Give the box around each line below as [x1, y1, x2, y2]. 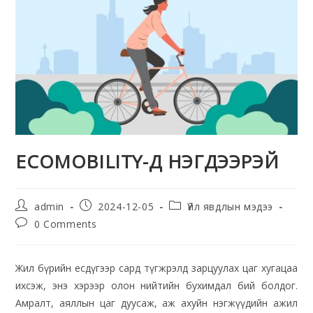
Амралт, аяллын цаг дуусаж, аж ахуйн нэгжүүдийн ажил [15, 296, 298, 310]
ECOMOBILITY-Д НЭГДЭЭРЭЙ [15, 149, 279, 175]
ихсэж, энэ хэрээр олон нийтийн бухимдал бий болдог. [15, 279, 298, 293]
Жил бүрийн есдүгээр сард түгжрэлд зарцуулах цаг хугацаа [15, 261, 298, 275]
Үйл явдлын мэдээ [187, 200, 274, 214]
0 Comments [34, 217, 98, 231]
